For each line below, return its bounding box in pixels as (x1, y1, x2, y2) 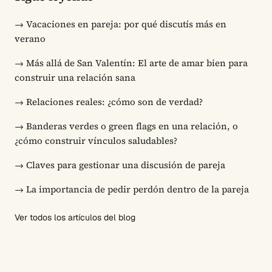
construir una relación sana (15, 70, 135, 84)
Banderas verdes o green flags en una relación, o (26, 119, 238, 132)
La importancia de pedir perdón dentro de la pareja (26, 182, 249, 195)
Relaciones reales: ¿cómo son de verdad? (26, 95, 203, 108)
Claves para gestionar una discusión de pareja (26, 158, 225, 171)
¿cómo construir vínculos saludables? (15, 134, 177, 147)
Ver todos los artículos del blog (15, 211, 135, 223)
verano (15, 32, 46, 45)
